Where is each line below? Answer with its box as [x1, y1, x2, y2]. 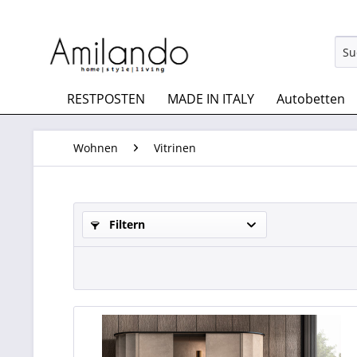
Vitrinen [154, 140, 196, 155]
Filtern [106, 217, 145, 232]
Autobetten [277, 90, 345, 108]
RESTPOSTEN [67, 90, 145, 108]
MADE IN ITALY [167, 90, 254, 108]
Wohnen [73, 140, 118, 155]
